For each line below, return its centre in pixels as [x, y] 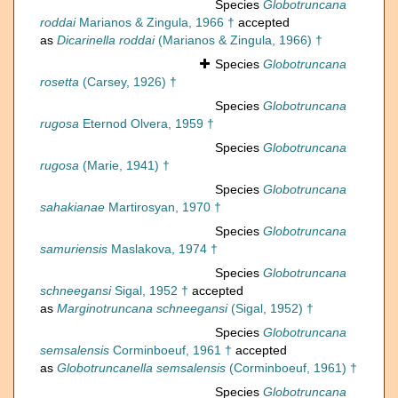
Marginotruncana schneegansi [142, 309]
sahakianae [72, 207]
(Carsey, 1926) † [128, 82]
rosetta [60, 82]
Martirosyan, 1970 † [163, 207]
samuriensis [74, 249]
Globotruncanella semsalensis [141, 368]
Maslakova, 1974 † [163, 249]
